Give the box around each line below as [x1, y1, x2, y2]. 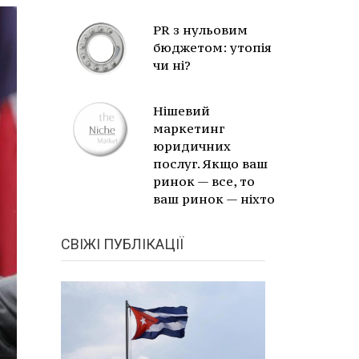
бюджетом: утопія [153, 39, 272, 55]
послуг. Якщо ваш [153, 155, 268, 171]
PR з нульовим [153, 22, 248, 38]
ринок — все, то [153, 173, 255, 189]
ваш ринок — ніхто [153, 191, 275, 207]
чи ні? [153, 57, 191, 73]
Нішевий [153, 103, 210, 119]
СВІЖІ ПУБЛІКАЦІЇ [61, 236, 184, 252]
